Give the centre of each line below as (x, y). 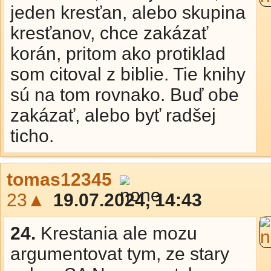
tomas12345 (59, 179)
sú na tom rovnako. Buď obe (125, 95)
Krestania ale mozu (119, 233)
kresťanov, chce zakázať (109, 33)
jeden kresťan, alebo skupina (128, 12)
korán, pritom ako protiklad (118, 54)
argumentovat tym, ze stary (120, 254)
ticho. (32, 136)
